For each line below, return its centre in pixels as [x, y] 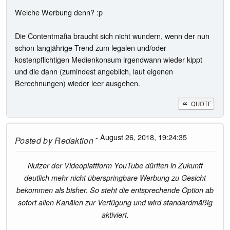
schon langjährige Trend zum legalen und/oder [91, 48]
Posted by [34, 140]
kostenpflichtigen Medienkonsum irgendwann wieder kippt [109, 60]
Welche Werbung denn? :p [59, 12]
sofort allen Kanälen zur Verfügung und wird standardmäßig [115, 202]
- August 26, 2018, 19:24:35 [140, 137]
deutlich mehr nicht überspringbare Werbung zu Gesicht [115, 177]
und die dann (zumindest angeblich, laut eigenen [94, 71]
